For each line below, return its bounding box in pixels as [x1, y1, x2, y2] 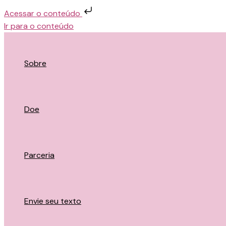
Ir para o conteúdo [4, 21, 74, 31]
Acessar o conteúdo [4, 8, 82, 19]
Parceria [24, 150, 54, 160]
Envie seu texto [24, 196, 81, 206]
